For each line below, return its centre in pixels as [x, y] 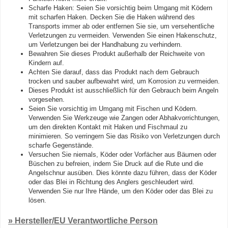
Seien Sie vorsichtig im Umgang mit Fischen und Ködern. [113, 109]
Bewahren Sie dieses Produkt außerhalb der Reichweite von [117, 54]
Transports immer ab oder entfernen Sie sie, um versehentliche [121, 26]
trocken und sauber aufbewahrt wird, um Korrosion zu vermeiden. [124, 81]
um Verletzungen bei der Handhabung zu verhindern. [105, 45]
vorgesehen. [47, 99]
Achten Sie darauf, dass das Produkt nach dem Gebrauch [114, 72]
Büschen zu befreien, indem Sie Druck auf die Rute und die [116, 164]
